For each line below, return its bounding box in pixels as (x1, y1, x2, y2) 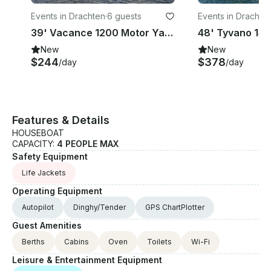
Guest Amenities (12, 220, 82, 231)
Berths (22, 237, 45, 247)
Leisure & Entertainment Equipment (12, 255, 162, 266)
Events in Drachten (31, 11, 105, 22)
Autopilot (22, 203, 54, 212)
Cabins (64, 237, 89, 247)
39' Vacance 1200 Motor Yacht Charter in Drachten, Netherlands (165, 27, 173, 39)
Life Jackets (22, 168, 66, 178)
